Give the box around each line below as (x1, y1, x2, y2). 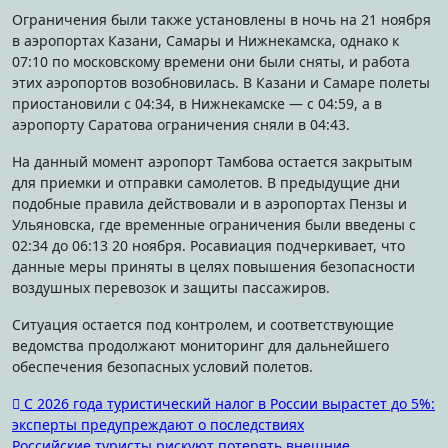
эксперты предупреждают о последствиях (12, 414, 304, 434)
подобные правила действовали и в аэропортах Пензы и (12, 193, 407, 213)
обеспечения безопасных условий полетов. (12, 356, 313, 376)
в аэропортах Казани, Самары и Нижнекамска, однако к (12, 30, 399, 50)
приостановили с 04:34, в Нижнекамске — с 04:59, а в (12, 93, 382, 113)
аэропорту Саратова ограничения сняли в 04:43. (12, 114, 350, 134)
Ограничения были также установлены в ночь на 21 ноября (12, 9, 431, 29)
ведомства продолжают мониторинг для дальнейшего (12, 335, 389, 355)
